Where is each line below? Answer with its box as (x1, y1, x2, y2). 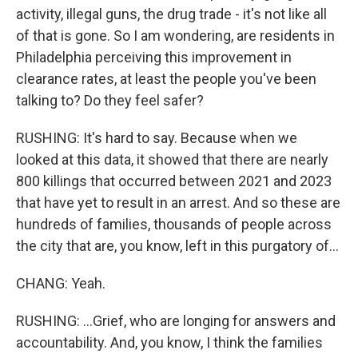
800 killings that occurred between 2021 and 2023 (16, 173, 332, 189)
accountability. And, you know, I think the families (16, 334, 323, 351)
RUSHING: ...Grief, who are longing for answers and (16, 312, 336, 329)
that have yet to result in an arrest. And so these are (16, 194, 340, 211)
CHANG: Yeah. (16, 275, 105, 292)
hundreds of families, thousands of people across (16, 216, 332, 233)
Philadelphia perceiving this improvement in (16, 49, 292, 66)
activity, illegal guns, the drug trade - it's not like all (16, 6, 327, 22)
